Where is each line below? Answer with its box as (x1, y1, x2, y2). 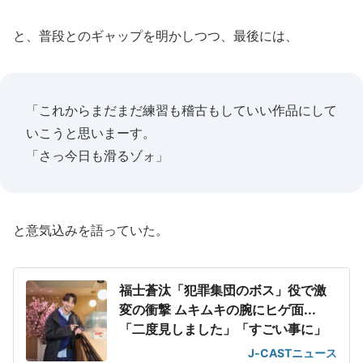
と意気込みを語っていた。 (13, 222, 169, 238)
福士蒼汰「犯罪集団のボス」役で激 (119, 282, 327, 298)
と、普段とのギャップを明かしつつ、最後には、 (13, 28, 298, 44)
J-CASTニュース (248, 346, 337, 360)
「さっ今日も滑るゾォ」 (26, 147, 169, 164)
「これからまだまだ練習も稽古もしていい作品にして (26, 102, 337, 118)
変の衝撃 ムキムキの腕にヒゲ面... (119, 301, 316, 318)
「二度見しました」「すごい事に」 (119, 321, 327, 337)
